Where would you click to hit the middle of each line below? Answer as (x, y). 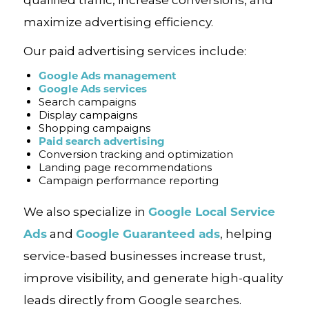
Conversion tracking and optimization (136, 154)
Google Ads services (92, 88)
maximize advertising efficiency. (118, 22)
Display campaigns (88, 115)
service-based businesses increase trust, (144, 256)
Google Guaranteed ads (148, 233)
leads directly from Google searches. (132, 300)
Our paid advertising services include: (134, 51)
